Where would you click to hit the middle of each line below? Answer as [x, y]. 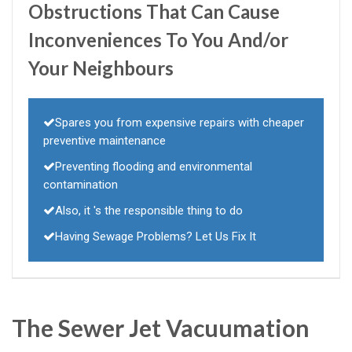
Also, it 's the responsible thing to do [149, 211]
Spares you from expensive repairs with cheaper [180, 123]
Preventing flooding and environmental [154, 167]
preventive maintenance [104, 141]
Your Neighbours [101, 68]
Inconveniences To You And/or [158, 40]
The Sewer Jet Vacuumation [161, 328]
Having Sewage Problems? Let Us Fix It [156, 237]
